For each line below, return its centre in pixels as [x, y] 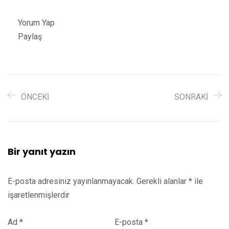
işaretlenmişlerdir [39, 195]
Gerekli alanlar [163, 181]
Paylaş [30, 36]
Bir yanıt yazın [42, 151]
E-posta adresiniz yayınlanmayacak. [71, 181]
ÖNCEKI [35, 97]
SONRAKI [191, 97]
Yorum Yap [36, 22]
